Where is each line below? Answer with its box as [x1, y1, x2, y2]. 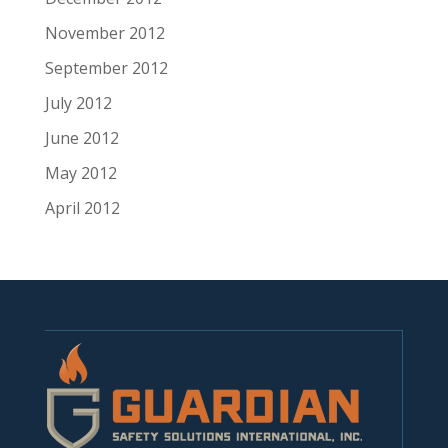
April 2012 [44, 197, 120, 220]
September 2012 [44, 57, 168, 80]
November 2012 [44, 22, 165, 45]
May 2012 [44, 162, 117, 185]
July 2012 [44, 92, 112, 115]
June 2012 [44, 127, 119, 150]
